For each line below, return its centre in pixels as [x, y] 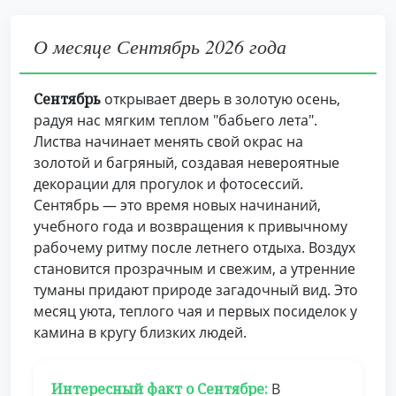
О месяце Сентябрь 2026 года [160, 46]
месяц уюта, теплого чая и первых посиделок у [195, 311]
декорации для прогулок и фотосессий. [168, 184]
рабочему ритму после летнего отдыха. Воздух [194, 247]
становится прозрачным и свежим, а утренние [194, 269]
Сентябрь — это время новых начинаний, [177, 205]
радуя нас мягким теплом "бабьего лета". [175, 120]
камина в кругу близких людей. [140, 332]
